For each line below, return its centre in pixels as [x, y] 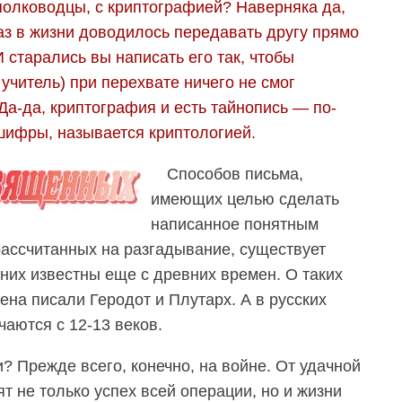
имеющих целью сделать [245, 199]
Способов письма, [235, 174]
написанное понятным [235, 224]
